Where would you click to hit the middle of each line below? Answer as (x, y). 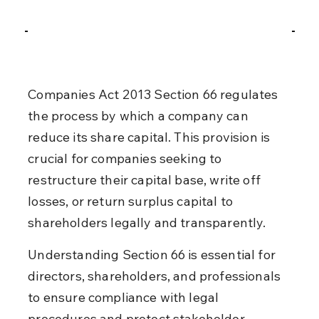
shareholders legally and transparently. (147, 222)
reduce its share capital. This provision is (151, 137)
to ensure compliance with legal (125, 297)
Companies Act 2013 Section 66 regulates (155, 94)
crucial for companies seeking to (126, 158)
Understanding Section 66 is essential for (153, 254)
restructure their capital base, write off (146, 179)
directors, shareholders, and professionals (156, 276)
